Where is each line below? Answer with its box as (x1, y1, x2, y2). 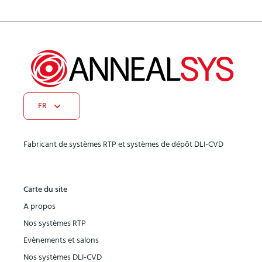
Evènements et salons (23, 235, 99, 247)
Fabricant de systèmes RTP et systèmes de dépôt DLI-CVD (23, 139, 223, 151)
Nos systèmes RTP (23, 218, 86, 230)
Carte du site (23, 184, 67, 196)
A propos (23, 201, 56, 213)
